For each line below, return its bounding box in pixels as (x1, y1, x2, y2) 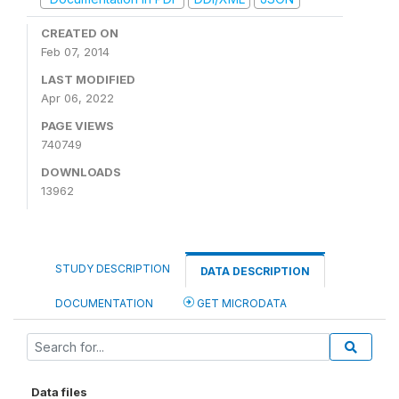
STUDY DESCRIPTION (55, 262, 170, 275)
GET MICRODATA (194, 297, 287, 310)
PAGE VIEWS (41, 118, 114, 133)
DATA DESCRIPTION (200, 265, 310, 278)
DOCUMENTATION (55, 297, 153, 310)
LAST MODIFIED (41, 72, 135, 86)
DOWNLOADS (41, 165, 121, 179)
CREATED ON (41, 26, 118, 40)
